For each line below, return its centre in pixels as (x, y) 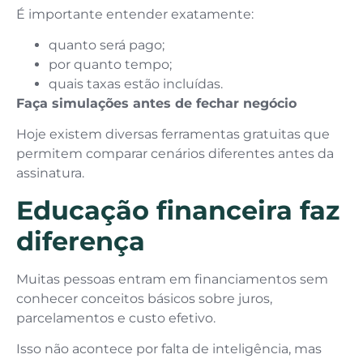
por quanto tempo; (110, 64)
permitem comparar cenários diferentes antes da (175, 154)
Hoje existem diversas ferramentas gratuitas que (173, 135)
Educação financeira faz (178, 210)
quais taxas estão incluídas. (136, 84)
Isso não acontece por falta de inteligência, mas (169, 349)
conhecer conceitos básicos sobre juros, (144, 298)
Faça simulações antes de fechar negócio (156, 103)
